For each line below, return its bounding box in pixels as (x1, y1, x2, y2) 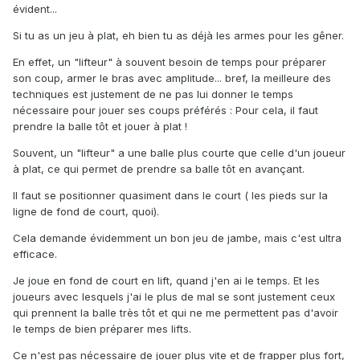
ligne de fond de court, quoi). (13, 205, 159, 219)
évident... (13, 2, 57, 16)
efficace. (13, 247, 57, 261)
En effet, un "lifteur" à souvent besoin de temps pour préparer (13, 55, 326, 69)
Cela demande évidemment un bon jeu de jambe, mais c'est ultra (13, 231, 342, 245)
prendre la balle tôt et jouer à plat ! (13, 120, 187, 133)
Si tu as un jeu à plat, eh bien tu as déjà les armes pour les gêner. (13, 29, 344, 43)
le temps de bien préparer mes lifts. (13, 322, 191, 336)
